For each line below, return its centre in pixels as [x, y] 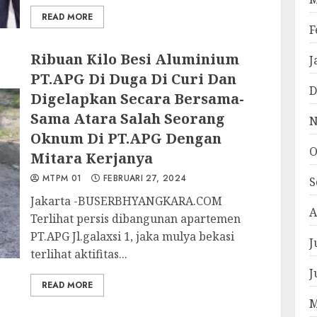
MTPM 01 [60, 178]
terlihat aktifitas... [79, 254]
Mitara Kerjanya [92, 158]
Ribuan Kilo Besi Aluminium [135, 59]
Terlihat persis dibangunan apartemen [136, 219]
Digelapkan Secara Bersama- [138, 99]
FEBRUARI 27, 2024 [143, 178]
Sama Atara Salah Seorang [128, 119]
